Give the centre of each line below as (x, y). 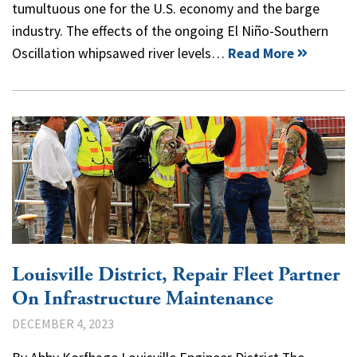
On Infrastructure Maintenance (143, 298)
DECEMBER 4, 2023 (63, 323)
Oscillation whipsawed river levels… (120, 53)
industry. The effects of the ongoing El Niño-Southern (170, 31)
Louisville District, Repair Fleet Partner (176, 275)
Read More (261, 53)
